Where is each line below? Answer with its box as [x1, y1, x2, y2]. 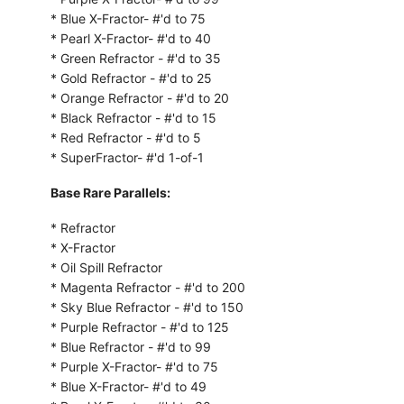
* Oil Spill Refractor [50, 259, 162, 275]
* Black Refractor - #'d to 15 [50, 109, 216, 125]
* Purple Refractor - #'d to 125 [50, 318, 229, 335]
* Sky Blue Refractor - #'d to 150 [50, 298, 243, 315]
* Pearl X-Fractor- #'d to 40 [50, 30, 211, 46]
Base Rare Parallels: [50, 184, 170, 200]
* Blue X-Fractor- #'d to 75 [50, 10, 206, 26]
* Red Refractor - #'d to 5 [50, 129, 201, 145]
